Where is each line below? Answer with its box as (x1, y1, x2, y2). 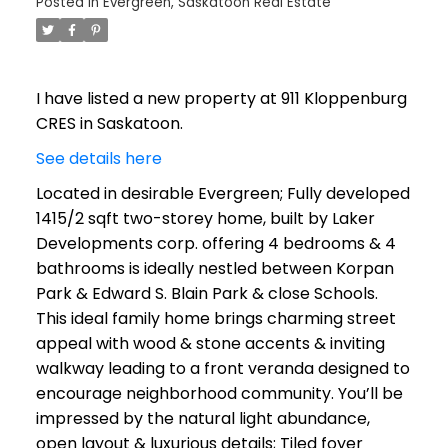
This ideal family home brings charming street (35, 306, 396, 330)
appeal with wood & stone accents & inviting (35, 331, 385, 355)
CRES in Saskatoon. (35, 111, 183, 135)
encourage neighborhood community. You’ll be (35, 381, 403, 405)
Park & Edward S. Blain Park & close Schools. (35, 281, 378, 305)
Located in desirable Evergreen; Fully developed (35, 181, 410, 205)
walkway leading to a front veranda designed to (35, 356, 410, 380)
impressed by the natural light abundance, (35, 406, 370, 430)
